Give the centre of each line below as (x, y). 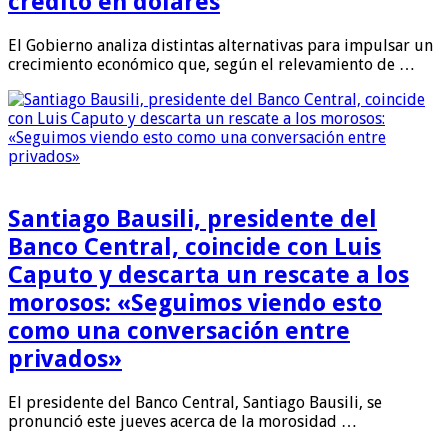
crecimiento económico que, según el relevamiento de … (211, 64)
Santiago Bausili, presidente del (192, 218)
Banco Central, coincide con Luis (194, 246)
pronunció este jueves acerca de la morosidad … (182, 421)
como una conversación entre (179, 330)
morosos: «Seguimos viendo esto (195, 302)
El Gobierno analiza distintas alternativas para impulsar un (220, 45)
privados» (65, 358)
